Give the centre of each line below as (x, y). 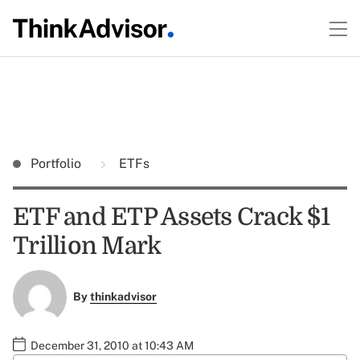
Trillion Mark (87, 246)
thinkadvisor (123, 297)
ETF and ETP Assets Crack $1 (171, 217)
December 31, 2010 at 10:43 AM (112, 345)
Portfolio (57, 164)
